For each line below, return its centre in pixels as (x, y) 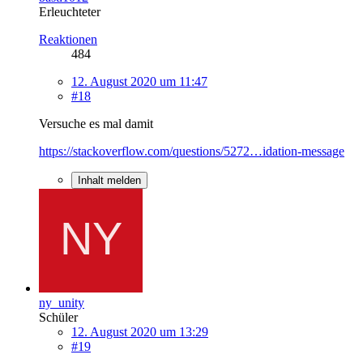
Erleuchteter (70, 11)
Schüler (58, 317)
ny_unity (62, 302)
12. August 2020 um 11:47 (139, 81)
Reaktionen (68, 39)
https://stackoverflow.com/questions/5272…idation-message (192, 151)
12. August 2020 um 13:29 (140, 331)
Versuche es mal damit (96, 123)
